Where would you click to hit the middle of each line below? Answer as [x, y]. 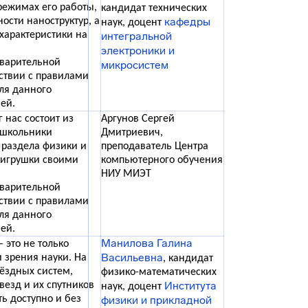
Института [190, 286]
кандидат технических [154, 8]
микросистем [135, 65]
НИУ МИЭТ [126, 174]
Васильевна [132, 257]
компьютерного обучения [162, 160]
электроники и [138, 51]
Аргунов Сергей [138, 119]
